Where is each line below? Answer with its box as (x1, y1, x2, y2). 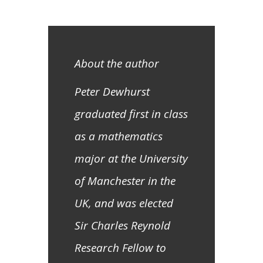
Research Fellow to (75, 240, 166, 256)
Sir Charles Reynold (75, 218, 170, 234)
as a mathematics (75, 129, 163, 144)
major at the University (75, 151, 188, 167)
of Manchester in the (75, 173, 176, 189)
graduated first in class (75, 106, 188, 122)
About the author (75, 56, 159, 72)
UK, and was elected (75, 195, 173, 211)
